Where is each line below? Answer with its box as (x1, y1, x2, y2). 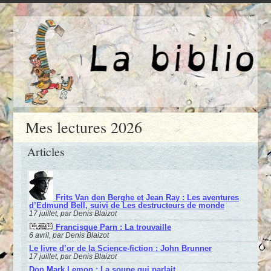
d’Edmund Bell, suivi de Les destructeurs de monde (28, 201, 224, 211)
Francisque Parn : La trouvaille (53, 223, 171, 232)
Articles (27, 143, 65, 160)
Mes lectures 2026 (25, 116, 143, 137)
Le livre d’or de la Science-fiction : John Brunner (28, 244, 212, 253)
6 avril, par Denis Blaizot (28, 231, 109, 240)
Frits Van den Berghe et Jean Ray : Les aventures (53, 193, 239, 203)
